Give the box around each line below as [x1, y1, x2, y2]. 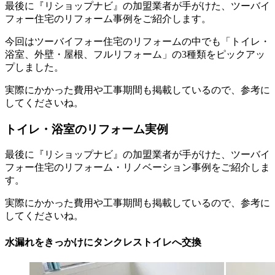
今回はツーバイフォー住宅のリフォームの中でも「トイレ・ [5, 36, 270, 47]
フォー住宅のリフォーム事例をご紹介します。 [5, 13, 211, 24]
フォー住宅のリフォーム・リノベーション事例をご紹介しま [5, 162, 270, 173]
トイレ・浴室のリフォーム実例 [5, 122, 168, 136]
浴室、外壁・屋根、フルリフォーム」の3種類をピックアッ [5, 48, 265, 60]
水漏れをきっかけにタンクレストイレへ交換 [5, 236, 201, 247]
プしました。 [5, 61, 64, 72]
